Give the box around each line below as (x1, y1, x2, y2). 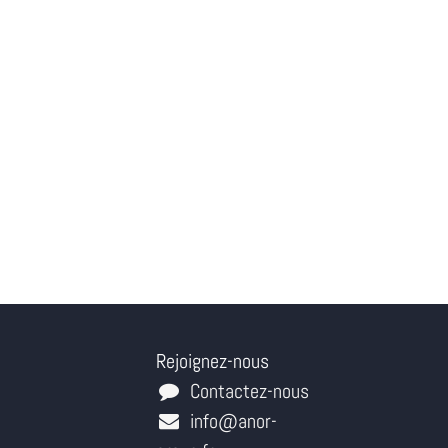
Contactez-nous (189, 378, 309, 404)
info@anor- (189, 408, 277, 434)
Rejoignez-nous (156, 348, 269, 374)
